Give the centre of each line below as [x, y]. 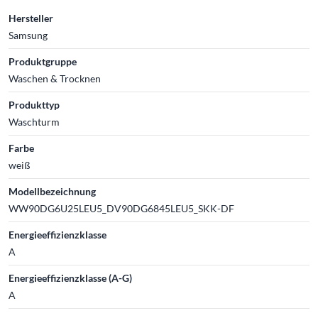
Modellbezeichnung [52, 191]
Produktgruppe [43, 61]
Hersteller [31, 18]
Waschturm [34, 121]
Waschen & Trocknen [55, 78]
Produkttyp [34, 104]
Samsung [28, 35]
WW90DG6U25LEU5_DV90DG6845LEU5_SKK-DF [121, 208]
